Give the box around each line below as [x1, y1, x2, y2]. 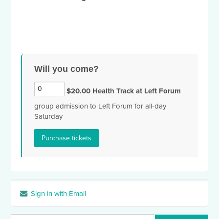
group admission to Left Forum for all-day [34, 102, 167, 110]
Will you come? [34, 64, 99, 74]
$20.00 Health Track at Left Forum [65, 86, 181, 95]
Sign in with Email [29, 189, 87, 198]
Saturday [34, 112, 63, 121]
